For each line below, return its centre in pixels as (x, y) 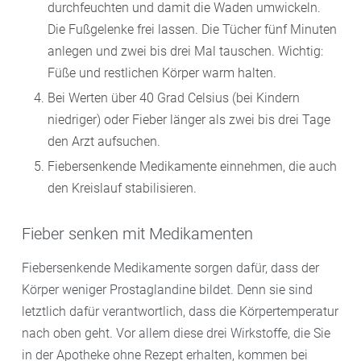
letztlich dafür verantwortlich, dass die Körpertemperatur (180, 311)
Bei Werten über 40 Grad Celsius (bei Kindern (174, 98)
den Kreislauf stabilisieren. (122, 188)
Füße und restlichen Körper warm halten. (162, 73)
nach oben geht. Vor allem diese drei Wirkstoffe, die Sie (176, 333)
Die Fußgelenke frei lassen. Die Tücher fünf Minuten (192, 29)
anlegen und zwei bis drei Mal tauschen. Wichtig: (185, 51)
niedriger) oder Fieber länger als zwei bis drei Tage (189, 119)
